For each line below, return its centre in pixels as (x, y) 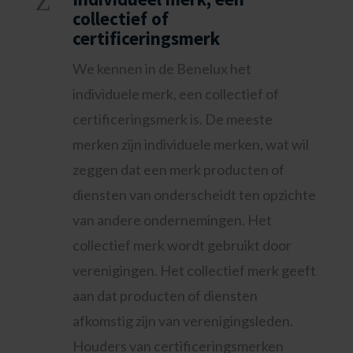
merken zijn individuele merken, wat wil (190, 144)
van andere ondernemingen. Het (172, 220)
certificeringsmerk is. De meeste (172, 119)
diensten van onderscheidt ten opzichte (194, 195)
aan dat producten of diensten (165, 295)
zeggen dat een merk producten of (178, 169)
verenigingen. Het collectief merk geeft (194, 270)
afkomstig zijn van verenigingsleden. (182, 321)
